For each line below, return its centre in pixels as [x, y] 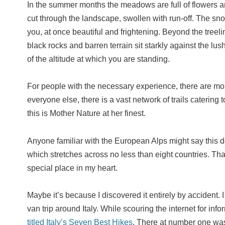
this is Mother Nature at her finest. [86, 114]
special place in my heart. [72, 168]
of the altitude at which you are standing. [98, 59]
